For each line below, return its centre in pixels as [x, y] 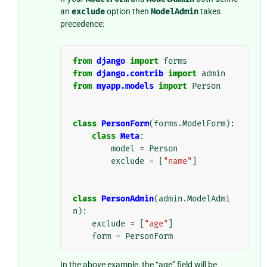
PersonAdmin [127, 199]
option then [128, 12]
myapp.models [125, 86]
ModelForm [204, 124]
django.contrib [130, 74]
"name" [177, 162]
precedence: [82, 24]
